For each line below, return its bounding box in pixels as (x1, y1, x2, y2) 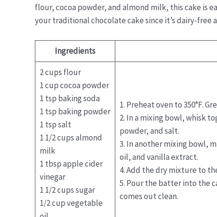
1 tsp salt (39, 119, 71, 130)
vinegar (39, 171, 65, 182)
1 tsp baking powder (39, 106, 110, 117)
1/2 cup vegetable (39, 197, 103, 208)
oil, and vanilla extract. (119, 151, 198, 162)
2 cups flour (39, 66, 81, 77)
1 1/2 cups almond (39, 132, 102, 143)
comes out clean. (119, 190, 178, 201)
